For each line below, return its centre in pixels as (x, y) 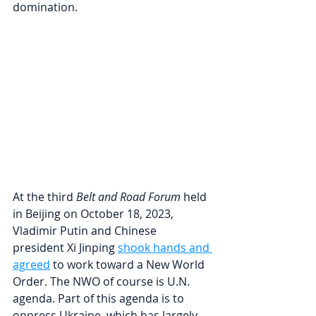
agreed (31, 265)
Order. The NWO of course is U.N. (103, 282)
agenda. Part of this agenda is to (100, 299)
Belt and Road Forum (128, 197)
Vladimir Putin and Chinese (86, 231)
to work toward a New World (130, 265)
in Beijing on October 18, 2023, (95, 214)
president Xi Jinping (65, 248)
